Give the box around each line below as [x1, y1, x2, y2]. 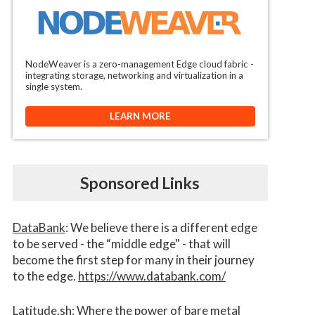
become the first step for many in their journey [12, 252, 255, 268]
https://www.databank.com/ [77, 269, 226, 284]
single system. [25, 81, 82, 93]
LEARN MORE [109, 110, 171, 122]
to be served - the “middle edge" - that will [12, 236, 231, 252]
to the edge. [12, 269, 78, 284]
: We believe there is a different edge [65, 220, 257, 236]
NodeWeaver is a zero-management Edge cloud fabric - [25, 58, 254, 70]
